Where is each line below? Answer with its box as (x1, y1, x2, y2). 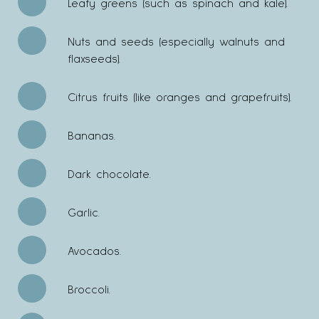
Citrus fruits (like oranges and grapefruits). (68, 91, 291, 103)
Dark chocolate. (68, 168, 151, 180)
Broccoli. (68, 283, 110, 296)
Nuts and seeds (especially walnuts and (68, 36, 285, 48)
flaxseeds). (68, 53, 120, 65)
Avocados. (68, 245, 121, 257)
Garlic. (68, 206, 100, 219)
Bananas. (68, 130, 115, 142)
